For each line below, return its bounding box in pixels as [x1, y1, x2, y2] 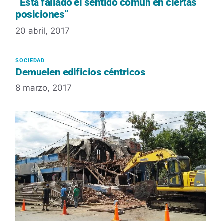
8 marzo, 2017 [15, 83, 72, 93]
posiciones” [15, 8, 69, 21]
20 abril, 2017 [15, 25, 70, 36]
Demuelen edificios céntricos [15, 66, 145, 78]
